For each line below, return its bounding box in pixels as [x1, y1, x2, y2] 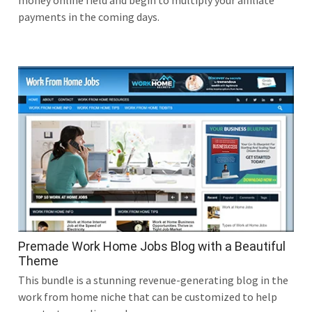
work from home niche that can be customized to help [18, 289, 277, 304]
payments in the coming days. [18, 10, 159, 24]
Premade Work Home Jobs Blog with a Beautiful [18, 238, 286, 253]
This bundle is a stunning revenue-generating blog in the [18, 272, 288, 287]
